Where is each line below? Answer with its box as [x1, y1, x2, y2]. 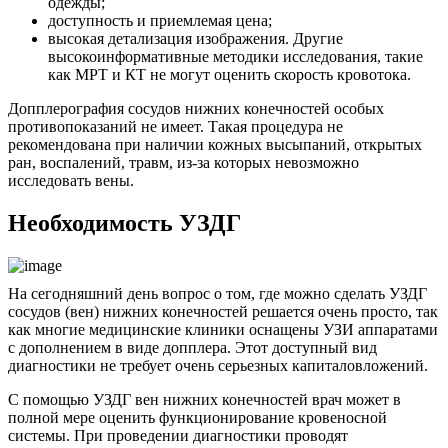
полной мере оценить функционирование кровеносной [8, 409, 387, 427]
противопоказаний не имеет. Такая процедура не [8, 118, 343, 136]
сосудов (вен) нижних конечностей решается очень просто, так [8, 303, 438, 321]
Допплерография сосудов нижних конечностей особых [8, 100, 384, 118]
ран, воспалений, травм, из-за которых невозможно [8, 154, 359, 172]
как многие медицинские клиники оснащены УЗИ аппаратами [8, 321, 438, 339]
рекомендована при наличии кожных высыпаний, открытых [8, 136, 422, 154]
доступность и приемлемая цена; [48, 12, 272, 30]
